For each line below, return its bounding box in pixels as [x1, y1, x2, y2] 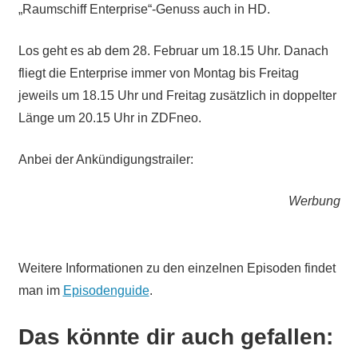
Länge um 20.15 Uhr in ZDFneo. [18, 110, 201, 125]
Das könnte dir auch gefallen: [18, 324, 333, 349]
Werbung [288, 193, 340, 208]
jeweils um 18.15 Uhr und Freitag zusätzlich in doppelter [18, 88, 336, 102]
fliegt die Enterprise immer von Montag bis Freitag [18, 66, 299, 80]
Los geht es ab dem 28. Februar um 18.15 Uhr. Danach [18, 43, 328, 58]
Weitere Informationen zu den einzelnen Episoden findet [18, 261, 336, 275]
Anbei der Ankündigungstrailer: [18, 152, 193, 166]
